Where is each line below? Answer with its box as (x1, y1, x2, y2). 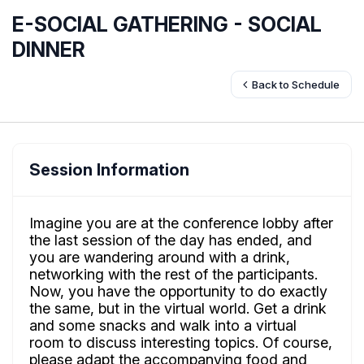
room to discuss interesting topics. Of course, (29, 334, 332, 351)
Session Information (29, 160, 189, 180)
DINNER (12, 37, 85, 62)
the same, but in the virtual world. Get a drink (29, 300, 327, 317)
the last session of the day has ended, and (29, 232, 312, 249)
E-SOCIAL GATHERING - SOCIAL (12, 12, 322, 37)
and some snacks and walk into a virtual (29, 317, 297, 334)
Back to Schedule (249, 78, 340, 91)
